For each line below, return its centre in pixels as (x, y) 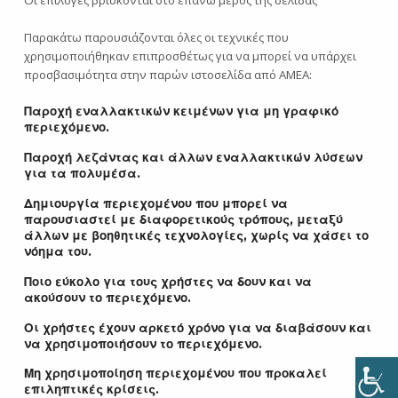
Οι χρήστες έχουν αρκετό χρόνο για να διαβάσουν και (197, 327)
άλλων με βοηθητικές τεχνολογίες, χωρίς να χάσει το (196, 235)
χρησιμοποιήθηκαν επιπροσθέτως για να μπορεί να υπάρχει (190, 56)
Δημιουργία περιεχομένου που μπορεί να (155, 203)
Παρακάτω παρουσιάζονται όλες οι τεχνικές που (156, 38)
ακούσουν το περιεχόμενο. (107, 297)
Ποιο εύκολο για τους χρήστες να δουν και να (167, 281)
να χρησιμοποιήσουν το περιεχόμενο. (143, 343)
